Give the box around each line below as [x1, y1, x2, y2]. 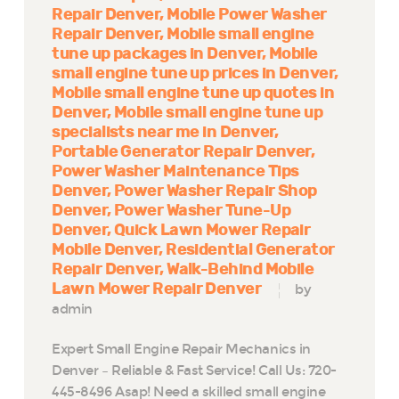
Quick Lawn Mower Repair [113, 220, 311, 240]
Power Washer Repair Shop [113, 181, 317, 200]
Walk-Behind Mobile [167, 259, 314, 279]
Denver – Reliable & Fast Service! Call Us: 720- [52, 362, 337, 379]
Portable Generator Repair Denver [52, 142, 311, 161]
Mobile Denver [52, 240, 159, 259]
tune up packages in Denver [52, 44, 263, 63]
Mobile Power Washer [167, 4, 327, 24]
